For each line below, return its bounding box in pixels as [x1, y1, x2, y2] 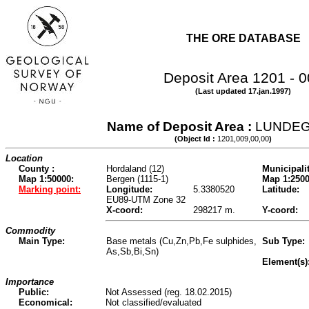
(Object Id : [174, 134, 217, 143]
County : [19, 163, 54, 175]
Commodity [6, 226, 55, 237]
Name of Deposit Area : [106, 119, 255, 134]
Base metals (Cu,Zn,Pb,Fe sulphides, [106, 236, 257, 247]
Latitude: [262, 184, 299, 195]
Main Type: [19, 236, 65, 247]
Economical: [19, 297, 72, 308]
